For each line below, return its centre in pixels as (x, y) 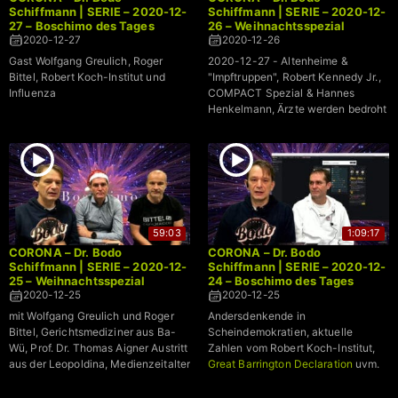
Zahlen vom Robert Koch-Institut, (291, 348)
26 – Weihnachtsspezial (276, 25)
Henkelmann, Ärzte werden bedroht (297, 108)
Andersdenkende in (256, 316)
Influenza (33, 92)
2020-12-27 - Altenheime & (278, 60)
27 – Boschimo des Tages (82, 25)
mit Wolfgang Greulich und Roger (92, 316)
